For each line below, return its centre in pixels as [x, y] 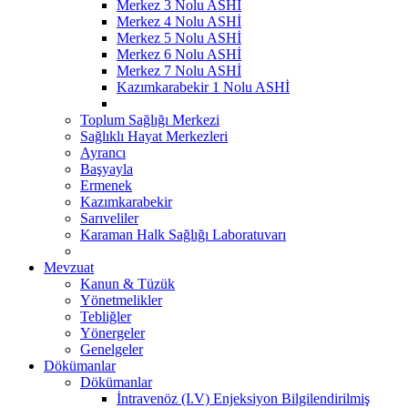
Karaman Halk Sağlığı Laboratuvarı [183, 234]
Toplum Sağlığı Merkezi [150, 119]
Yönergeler [112, 332]
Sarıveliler [109, 218]
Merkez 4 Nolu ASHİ [179, 21]
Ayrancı [103, 152]
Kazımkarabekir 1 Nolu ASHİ [203, 87]
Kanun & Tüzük [127, 283]
